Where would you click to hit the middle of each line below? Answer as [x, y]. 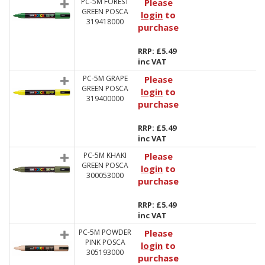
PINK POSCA [105, 242]
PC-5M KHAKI [105, 155]
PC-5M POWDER [105, 232]
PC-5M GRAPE [105, 78]
